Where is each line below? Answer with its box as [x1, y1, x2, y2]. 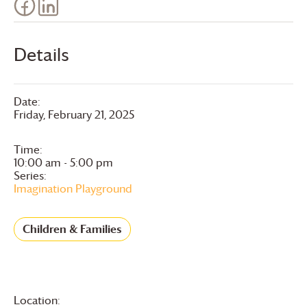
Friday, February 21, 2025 [14, 106, 134, 122]
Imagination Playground [14, 180, 132, 196]
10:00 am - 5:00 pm [14, 154, 113, 170]
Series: [14, 167, 47, 183]
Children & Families [23, 221, 122, 236]
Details [14, 42, 69, 66]
